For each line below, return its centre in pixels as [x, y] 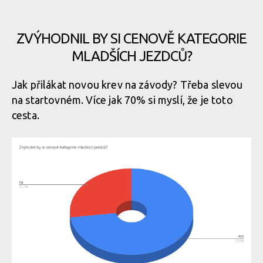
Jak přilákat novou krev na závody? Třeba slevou [127, 85]
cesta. [26, 115]
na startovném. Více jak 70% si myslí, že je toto [122, 100]
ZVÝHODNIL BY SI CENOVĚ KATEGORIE [131, 38]
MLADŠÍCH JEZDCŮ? [131, 56]
